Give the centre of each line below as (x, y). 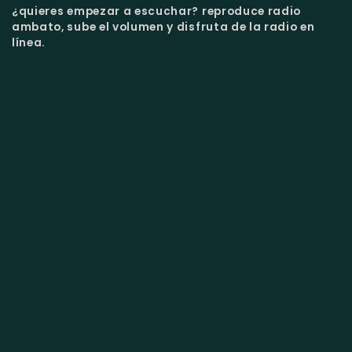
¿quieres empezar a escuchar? (107, 11)
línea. (29, 42)
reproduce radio (251, 11)
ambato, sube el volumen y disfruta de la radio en (163, 27)
